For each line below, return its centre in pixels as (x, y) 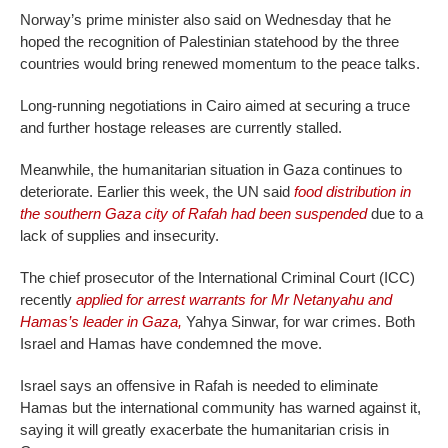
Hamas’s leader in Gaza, (101, 322)
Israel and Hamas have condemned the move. (171, 344)
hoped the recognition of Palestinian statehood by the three (209, 42)
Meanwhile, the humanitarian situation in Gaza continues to (211, 170)
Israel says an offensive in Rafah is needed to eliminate (199, 386)
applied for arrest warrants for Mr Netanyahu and (234, 300)
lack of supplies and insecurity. (119, 236)
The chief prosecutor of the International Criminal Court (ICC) (217, 278)
